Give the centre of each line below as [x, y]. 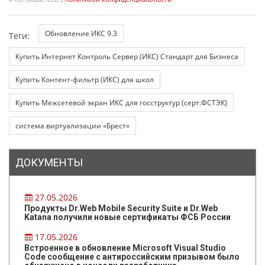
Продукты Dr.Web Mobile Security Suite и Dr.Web [121, 208]
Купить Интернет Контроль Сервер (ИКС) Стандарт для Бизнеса [127, 56]
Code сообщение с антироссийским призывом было [132, 256]
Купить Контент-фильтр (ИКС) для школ [85, 79]
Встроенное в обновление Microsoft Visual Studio [125, 248]
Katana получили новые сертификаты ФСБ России [127, 217]
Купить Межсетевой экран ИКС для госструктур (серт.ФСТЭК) [121, 102]
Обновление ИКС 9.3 [81, 33]
